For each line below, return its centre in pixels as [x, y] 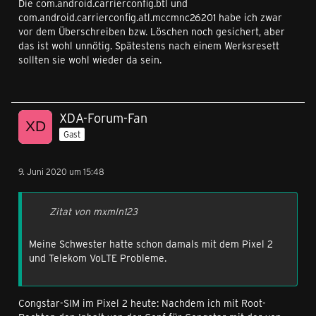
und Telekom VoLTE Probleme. [98, 258]
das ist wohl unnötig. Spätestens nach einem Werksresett [149, 45]
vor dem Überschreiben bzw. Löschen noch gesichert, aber [152, 31]
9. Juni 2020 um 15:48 [61, 171]
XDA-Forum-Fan [103, 118]
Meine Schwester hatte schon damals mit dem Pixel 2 [151, 244]
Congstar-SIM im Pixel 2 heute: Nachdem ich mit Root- [142, 303]
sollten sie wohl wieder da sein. [90, 60]
